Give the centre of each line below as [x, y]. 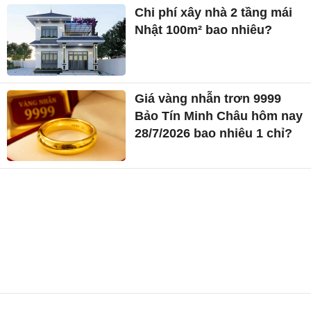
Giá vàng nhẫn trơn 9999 [208, 98]
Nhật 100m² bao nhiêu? [204, 30]
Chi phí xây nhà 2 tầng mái [214, 12]
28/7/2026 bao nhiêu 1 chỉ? [214, 133]
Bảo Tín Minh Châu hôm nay [219, 116]
